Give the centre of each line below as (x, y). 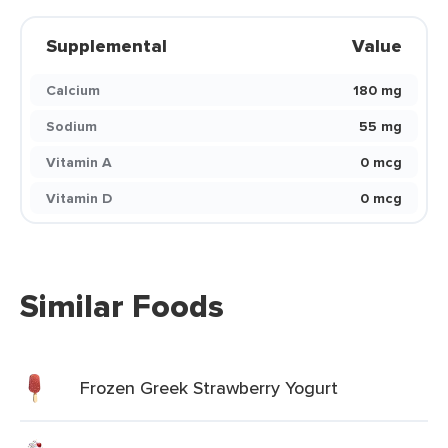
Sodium (71, 126)
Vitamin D (79, 198)
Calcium (73, 90)
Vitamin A (79, 162)
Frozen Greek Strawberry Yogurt (209, 387)
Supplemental (106, 46)
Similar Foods (122, 306)
